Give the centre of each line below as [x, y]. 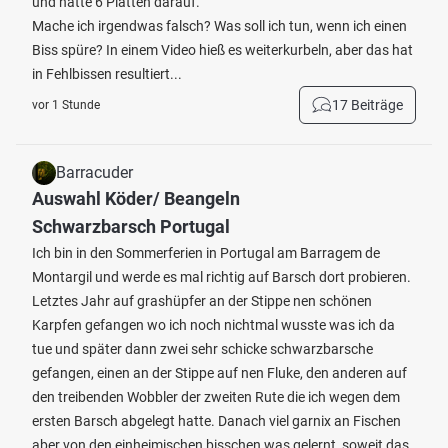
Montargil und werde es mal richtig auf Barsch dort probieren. [221, 277]
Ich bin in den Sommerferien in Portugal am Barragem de [206, 253]
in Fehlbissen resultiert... [107, 74]
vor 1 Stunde [66, 105]
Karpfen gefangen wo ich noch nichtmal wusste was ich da [213, 325]
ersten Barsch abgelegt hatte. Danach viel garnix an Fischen [216, 421]
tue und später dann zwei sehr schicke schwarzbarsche [202, 349]
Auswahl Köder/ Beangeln [136, 198]
